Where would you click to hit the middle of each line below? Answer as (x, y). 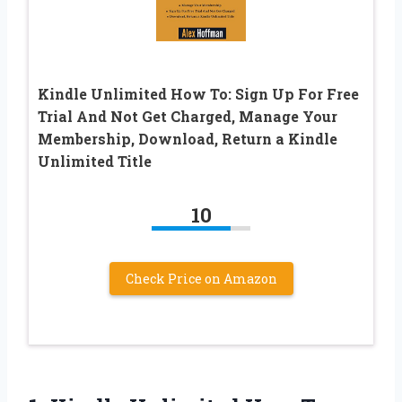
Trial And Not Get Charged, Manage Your (188, 117)
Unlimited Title (95, 162)
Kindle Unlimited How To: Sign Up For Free (198, 94)
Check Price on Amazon (201, 279)
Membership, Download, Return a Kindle (188, 139)
